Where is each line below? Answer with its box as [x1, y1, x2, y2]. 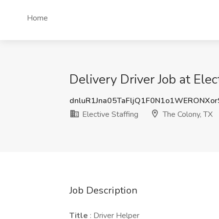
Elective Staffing [80, 109, 138, 120]
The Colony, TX [161, 109, 213, 120]
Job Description [69, 184, 137, 197]
